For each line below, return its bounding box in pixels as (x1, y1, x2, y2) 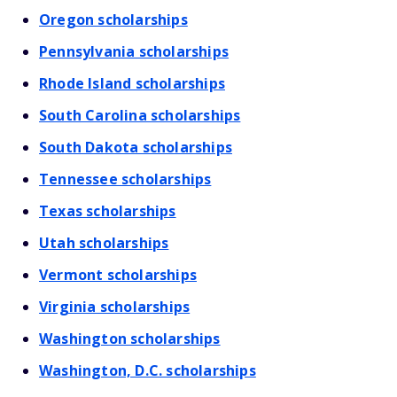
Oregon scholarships (39, 10, 188, 29)
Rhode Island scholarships (39, 74, 225, 93)
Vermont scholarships (39, 265, 197, 284)
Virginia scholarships (39, 297, 191, 316)
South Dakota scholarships (39, 137, 232, 157)
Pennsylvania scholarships (39, 42, 229, 61)
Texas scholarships (39, 201, 176, 221)
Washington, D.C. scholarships (39, 361, 256, 380)
